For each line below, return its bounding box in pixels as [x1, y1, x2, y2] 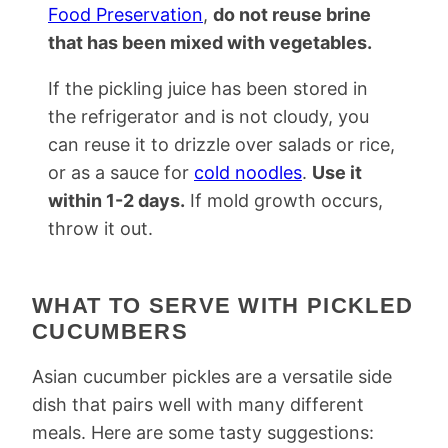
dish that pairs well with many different [32, 394, 364, 415]
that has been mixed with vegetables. [48, 32, 372, 53]
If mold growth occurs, [185, 190, 383, 211]
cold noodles [194, 162, 302, 183]
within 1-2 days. [48, 190, 185, 211]
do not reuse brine [213, 4, 371, 25]
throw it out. [48, 218, 153, 239]
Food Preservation [48, 4, 203, 25]
